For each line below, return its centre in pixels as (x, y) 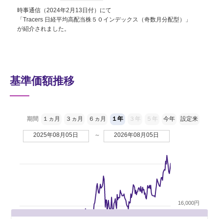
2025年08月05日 (56, 135)
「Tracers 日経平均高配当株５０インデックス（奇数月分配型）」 (104, 19)
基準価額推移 (42, 81)
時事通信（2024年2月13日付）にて (64, 10)
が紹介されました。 (44, 29)
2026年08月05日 (136, 135)
